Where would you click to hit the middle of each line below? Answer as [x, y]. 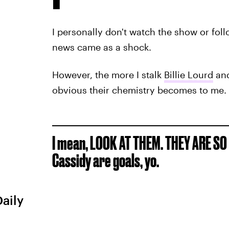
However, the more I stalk [108, 75]
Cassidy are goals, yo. [105, 160]
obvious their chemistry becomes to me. [139, 90]
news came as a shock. [101, 47]
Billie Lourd [188, 75]
